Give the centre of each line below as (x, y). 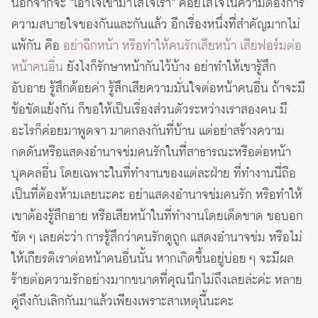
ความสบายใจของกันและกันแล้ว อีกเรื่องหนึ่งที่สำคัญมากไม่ (156, 24)
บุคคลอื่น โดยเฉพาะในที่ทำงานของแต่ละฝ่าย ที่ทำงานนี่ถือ (154, 174)
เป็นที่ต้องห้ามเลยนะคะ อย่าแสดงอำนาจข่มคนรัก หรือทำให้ (157, 195)
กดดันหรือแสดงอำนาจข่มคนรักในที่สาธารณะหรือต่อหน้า (151, 152)
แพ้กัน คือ (37, 46)
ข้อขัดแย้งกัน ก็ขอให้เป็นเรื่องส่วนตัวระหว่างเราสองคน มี (149, 110)
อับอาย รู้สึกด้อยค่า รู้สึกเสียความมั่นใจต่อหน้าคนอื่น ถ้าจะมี (158, 88)
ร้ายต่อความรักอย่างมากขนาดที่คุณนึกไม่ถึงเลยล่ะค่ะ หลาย (157, 280)
